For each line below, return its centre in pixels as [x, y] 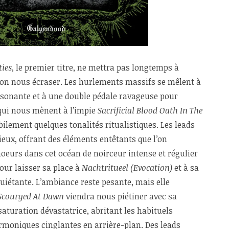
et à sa [186, 168]
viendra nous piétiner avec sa [120, 197]
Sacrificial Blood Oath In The [150, 111]
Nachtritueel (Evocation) [127, 168]
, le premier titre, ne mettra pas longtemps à [95, 68]
